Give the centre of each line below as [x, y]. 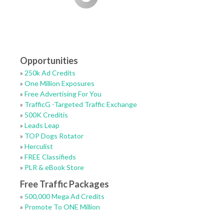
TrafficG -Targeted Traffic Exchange [81, 104]
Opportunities [49, 60]
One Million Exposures [59, 83]
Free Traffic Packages [64, 184]
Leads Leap [42, 125]
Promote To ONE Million [62, 207]
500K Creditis [46, 115]
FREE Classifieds [50, 157]
